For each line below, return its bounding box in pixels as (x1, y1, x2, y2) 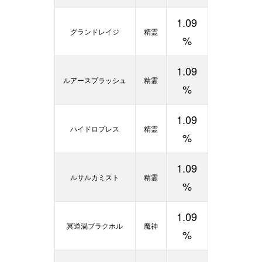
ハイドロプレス (70, 123, 119, 133)
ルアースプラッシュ (63, 75, 126, 85)
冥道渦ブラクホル (67, 220, 123, 230)
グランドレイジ (70, 26, 119, 36)
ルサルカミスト (70, 172, 119, 182)
